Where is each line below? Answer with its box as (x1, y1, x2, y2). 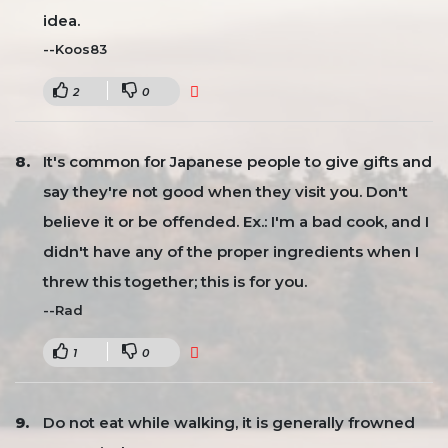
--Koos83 (43, 41, 107, 57)
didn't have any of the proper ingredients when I (43, 242, 419, 261)
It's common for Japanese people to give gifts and (43, 152, 432, 171)
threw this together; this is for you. (43, 272, 307, 291)
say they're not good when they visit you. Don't (43, 182, 408, 201)
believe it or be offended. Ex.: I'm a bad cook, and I (43, 212, 429, 231)
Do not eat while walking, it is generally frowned (43, 413, 415, 432)
